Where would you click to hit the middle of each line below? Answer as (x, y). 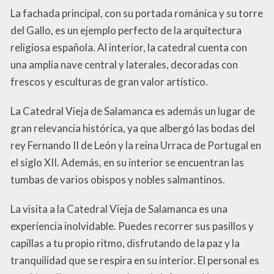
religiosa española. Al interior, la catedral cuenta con (129, 47)
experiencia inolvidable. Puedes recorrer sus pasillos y (132, 226)
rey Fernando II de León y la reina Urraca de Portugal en (136, 145)
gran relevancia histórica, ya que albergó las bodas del (133, 128)
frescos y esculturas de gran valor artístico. (109, 81)
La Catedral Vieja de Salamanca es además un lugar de (133, 111)
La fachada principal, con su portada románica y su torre (137, 13)
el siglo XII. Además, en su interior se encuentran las (127, 162)
